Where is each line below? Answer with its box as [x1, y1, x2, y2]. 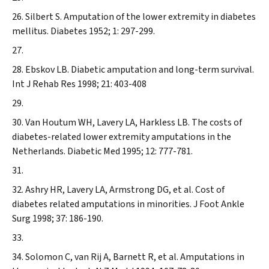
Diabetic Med [67, 145, 122, 158]
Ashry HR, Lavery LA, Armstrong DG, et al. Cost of [25, 183, 225, 196]
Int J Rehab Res [12, 77, 77, 91]
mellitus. [12, 25, 50, 38]
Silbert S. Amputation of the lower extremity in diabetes [25, 10, 256, 23]
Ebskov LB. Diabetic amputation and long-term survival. [25, 63, 254, 76]
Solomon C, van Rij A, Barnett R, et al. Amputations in [25, 250, 244, 264]
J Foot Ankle [193, 198, 244, 211]
